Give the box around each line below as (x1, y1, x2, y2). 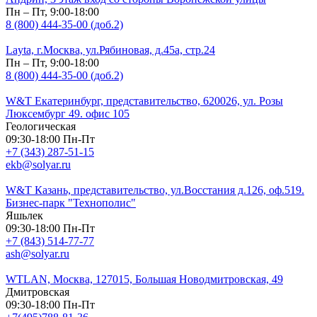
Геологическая (6, 120, 76, 132)
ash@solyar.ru (6, 247, 69, 260)
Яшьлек (6, 209, 43, 221)
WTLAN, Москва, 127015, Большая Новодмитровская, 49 (6, 272, 283, 285)
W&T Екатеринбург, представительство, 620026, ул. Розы (6, 94, 283, 107)
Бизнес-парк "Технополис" (6, 196, 136, 209)
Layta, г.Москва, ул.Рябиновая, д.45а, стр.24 (6, 43, 215, 56)
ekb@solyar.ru (6, 158, 71, 171)
